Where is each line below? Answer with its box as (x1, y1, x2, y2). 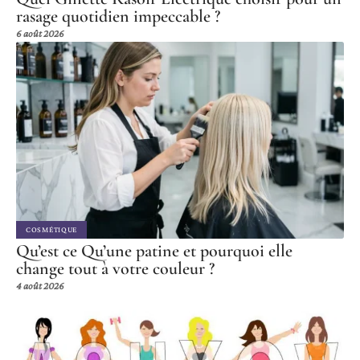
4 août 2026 (16, 279, 64, 292)
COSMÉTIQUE (26, 224, 77, 234)
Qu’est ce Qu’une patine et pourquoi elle (16, 239, 292, 261)
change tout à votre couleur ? (16, 257, 215, 279)
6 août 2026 (16, 27, 64, 39)
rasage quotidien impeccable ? (16, 5, 220, 27)
